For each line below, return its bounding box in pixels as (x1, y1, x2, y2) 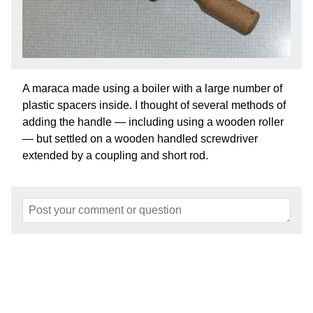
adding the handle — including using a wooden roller (22, 116, 284, 129)
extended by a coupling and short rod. (22, 150, 208, 162)
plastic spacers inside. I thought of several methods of (22, 99, 286, 112)
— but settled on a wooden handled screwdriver (22, 133, 258, 145)
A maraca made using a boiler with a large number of (22, 82, 282, 95)
